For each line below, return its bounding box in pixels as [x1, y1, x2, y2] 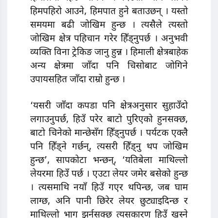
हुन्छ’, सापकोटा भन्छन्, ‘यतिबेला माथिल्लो [30, 154, 188, 167]
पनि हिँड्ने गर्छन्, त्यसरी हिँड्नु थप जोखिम [30, 141, 188, 153]
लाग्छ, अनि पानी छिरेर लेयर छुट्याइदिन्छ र [30, 195, 188, 208]
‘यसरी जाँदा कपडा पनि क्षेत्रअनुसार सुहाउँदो [30, 100, 188, 112]
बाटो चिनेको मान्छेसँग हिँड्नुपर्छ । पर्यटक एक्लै [30, 127, 188, 140]
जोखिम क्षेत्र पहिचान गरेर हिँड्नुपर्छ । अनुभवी [30, 33, 188, 46]
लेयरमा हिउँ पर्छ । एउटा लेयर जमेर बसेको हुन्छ [30, 168, 188, 181]
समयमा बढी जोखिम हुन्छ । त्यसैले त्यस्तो [30, 19, 188, 32]
